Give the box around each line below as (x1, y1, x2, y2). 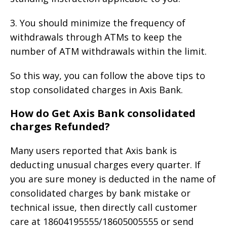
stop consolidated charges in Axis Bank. (10, 84, 183, 96)
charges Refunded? (10, 120, 110, 134)
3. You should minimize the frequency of (10, 17, 185, 29)
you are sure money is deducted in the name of (10, 173, 216, 185)
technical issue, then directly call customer (10, 201, 197, 214)
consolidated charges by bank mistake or (10, 187, 191, 200)
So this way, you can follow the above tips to (10, 69, 205, 82)
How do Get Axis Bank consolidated (10, 106, 196, 121)
